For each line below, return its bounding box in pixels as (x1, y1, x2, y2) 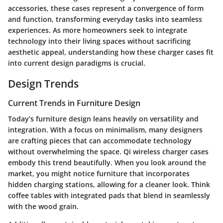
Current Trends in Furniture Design (8, 98, 140, 109)
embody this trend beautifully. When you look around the (8, 158, 206, 168)
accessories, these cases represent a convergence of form (8, 3, 204, 13)
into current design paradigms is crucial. (8, 58, 145, 68)
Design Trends (8, 76, 79, 91)
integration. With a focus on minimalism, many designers (8, 125, 203, 135)
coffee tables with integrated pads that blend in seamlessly (8, 191, 210, 201)
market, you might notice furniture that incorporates (8, 169, 190, 179)
